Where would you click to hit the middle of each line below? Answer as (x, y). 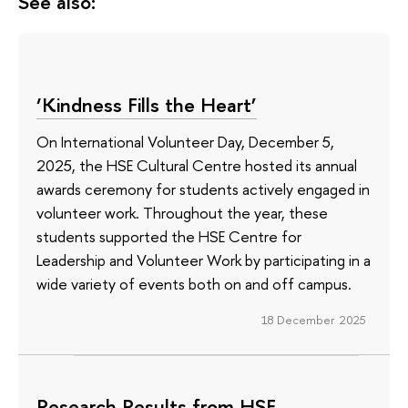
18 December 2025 (313, 319)
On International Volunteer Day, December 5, (185, 141)
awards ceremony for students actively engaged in (203, 189)
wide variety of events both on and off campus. (194, 283)
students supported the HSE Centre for (169, 236)
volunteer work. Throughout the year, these (182, 212)
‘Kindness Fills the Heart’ (147, 104)
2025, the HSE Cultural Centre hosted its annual (197, 165)
